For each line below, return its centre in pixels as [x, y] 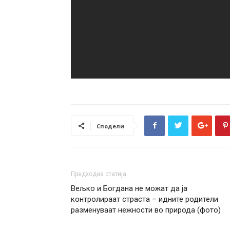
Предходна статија [99, 174]
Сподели [110, 126]
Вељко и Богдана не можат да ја [129, 188]
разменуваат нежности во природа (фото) [146, 210]
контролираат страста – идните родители [145, 199]
